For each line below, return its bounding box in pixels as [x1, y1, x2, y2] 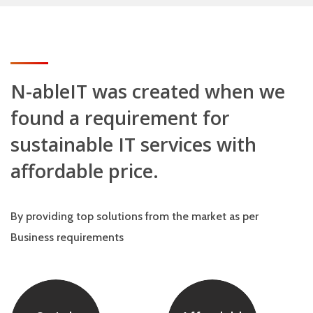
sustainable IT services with [10, 131, 256, 157]
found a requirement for [10, 104, 230, 131]
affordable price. [10, 157, 159, 184]
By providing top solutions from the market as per [10, 209, 259, 223]
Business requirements [10, 230, 124, 244]
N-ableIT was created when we [10, 78, 285, 104]
